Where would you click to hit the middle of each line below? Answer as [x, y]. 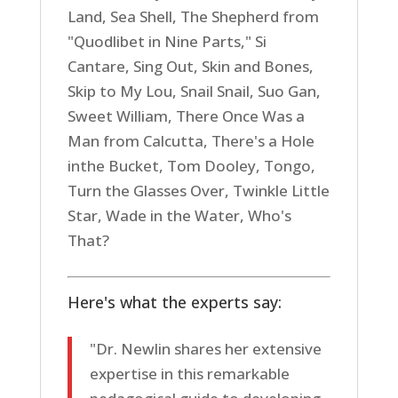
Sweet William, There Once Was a [186, 116]
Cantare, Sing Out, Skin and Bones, [190, 66]
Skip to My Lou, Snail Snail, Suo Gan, [194, 91]
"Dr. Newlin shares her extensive [205, 349]
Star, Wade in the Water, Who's [179, 215]
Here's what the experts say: [174, 302]
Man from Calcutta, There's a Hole [191, 141]
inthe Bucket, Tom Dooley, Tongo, [191, 166]
